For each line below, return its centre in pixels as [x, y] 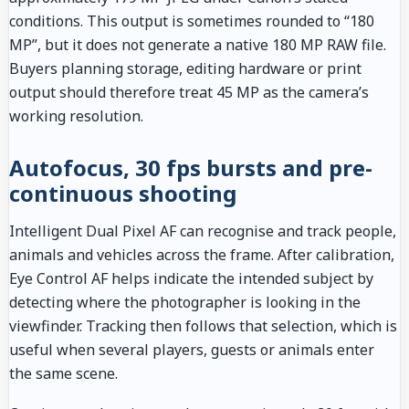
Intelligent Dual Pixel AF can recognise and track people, [203, 231]
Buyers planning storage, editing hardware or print [185, 68]
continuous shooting [123, 193]
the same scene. [63, 373]
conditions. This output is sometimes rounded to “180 [192, 21]
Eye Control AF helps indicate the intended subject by [191, 278]
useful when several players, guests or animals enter [192, 349]
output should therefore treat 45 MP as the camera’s [189, 92]
